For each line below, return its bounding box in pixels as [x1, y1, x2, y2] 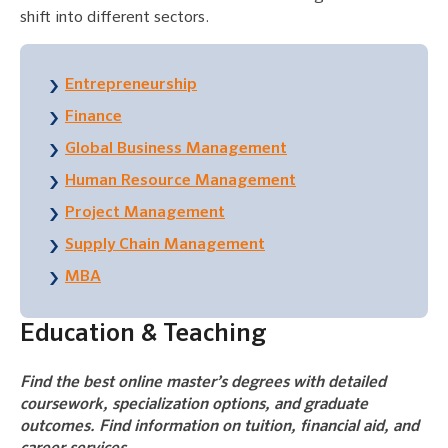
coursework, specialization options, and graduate [20, 397, 368, 414]
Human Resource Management [65, 173, 296, 190]
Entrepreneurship [65, 77, 197, 94]
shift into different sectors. [20, 10, 209, 27]
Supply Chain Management [65, 237, 265, 254]
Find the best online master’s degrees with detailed [20, 375, 386, 392]
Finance [65, 109, 122, 126]
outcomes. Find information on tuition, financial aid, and [20, 419, 419, 436]
